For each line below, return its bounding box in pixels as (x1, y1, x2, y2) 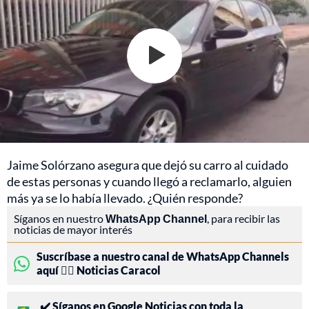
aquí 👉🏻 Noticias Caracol (37, 263, 161, 277)
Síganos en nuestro (14, 211, 106, 225)
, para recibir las (207, 211, 280, 225)
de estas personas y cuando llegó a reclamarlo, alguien (7, 173, 292, 189)
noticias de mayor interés (14, 222, 132, 236)
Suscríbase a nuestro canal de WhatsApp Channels (37, 249, 289, 263)
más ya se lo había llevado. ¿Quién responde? (7, 190, 243, 206)
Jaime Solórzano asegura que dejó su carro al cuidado (7, 157, 288, 172)
